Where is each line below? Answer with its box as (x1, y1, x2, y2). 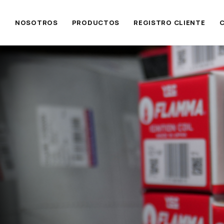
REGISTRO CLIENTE (133, 17, 205, 27)
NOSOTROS (15, 17, 58, 27)
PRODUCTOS (71, 17, 120, 27)
